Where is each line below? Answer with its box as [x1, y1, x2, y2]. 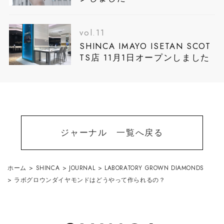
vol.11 [79, 26, 105, 39]
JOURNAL [68, 163, 95, 172]
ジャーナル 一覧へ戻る [60, 126, 163, 139]
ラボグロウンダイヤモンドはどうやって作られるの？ [14, 175, 165, 184]
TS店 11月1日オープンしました [79, 51, 210, 64]
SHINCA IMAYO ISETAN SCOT [79, 40, 211, 52]
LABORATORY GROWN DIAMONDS [104, 163, 204, 172]
